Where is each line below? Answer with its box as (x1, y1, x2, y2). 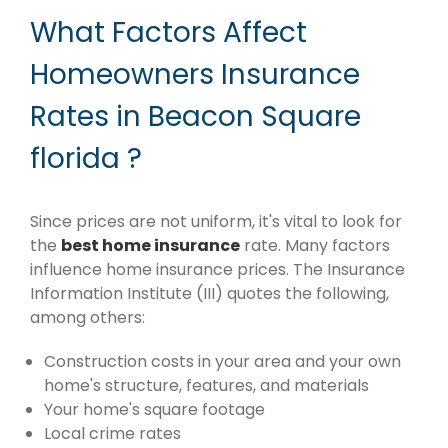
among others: (30, 306, 145, 330)
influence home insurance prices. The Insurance (30, 258, 405, 282)
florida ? (30, 138, 142, 178)
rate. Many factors (240, 234, 390, 258)
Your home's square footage (44, 398, 265, 422)
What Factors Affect (30, 12, 307, 52)
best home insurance (61, 234, 240, 258)
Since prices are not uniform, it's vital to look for (30, 210, 402, 234)
